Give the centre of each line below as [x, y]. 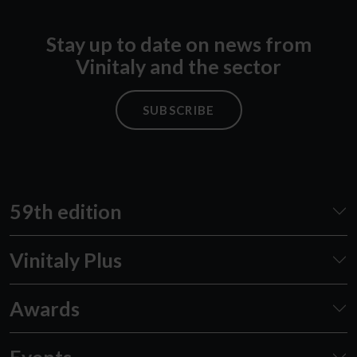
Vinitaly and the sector [178, 66]
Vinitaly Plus [66, 259]
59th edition [66, 211]
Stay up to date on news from [178, 43]
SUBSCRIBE [178, 110]
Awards [45, 308]
